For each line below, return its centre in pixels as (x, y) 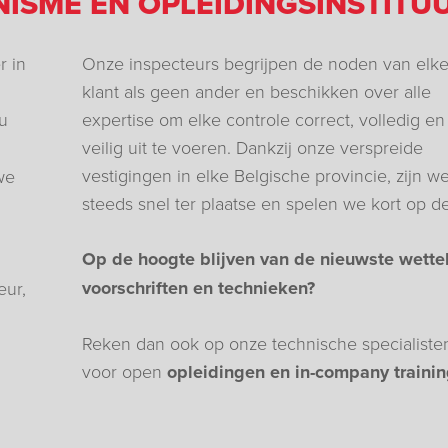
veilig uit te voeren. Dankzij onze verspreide (252, 146)
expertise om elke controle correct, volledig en (263, 118)
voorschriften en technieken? (198, 287)
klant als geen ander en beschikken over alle (256, 90)
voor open (124, 370)
